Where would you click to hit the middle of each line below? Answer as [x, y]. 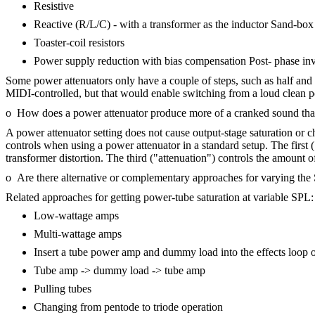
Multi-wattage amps [78, 234]
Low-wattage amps [76, 216]
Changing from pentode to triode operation [128, 307]
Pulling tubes [63, 289]
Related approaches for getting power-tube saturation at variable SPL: [160, 197]
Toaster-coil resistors [79, 43]
